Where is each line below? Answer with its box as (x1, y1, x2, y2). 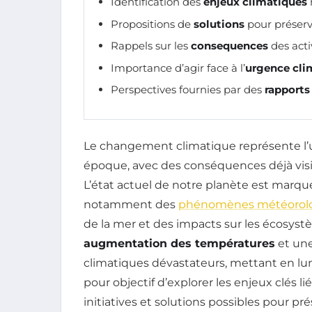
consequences (191, 39, 268, 53)
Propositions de (111, 17, 194, 31)
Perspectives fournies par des (111, 82, 265, 96)
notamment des (84, 198, 178, 211)
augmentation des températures (84, 237, 275, 250)
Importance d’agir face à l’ (111, 61, 245, 75)
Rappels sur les (111, 39, 191, 53)
